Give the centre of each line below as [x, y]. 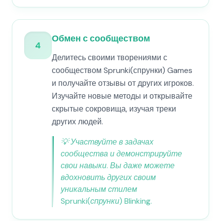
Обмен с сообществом [101, 38]
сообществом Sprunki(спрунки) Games [122, 70]
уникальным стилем [99, 189]
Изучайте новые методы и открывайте [122, 96]
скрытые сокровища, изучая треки [114, 109]
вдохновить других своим [108, 177]
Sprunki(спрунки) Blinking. [106, 201]
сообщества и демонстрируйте [121, 154]
